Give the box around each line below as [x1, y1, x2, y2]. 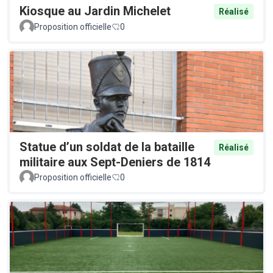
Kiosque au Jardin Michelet [19, 4, 171, 19]
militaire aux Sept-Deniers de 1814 [19, 155, 210, 170]
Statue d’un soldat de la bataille [19, 140, 194, 155]
